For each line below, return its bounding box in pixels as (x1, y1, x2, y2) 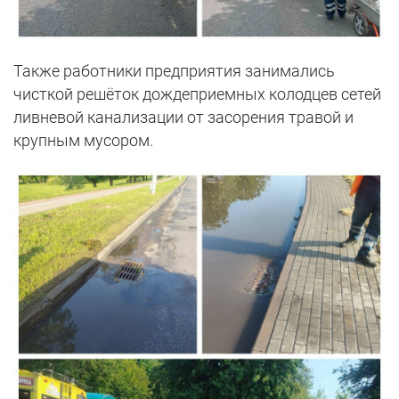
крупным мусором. (13, 131, 153, 151)
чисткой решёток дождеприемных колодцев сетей (13, 85, 381, 104)
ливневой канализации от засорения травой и (13, 108, 354, 127)
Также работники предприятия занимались (13, 61, 335, 81)
